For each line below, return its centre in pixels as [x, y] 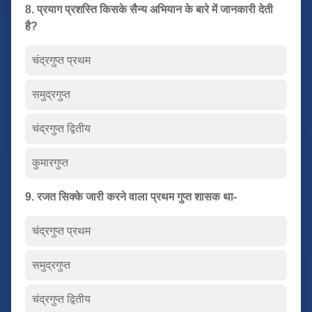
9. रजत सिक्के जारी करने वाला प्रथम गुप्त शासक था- [131, 196]
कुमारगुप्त [50, 162]
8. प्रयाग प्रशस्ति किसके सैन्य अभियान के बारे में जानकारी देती [149, 9]
